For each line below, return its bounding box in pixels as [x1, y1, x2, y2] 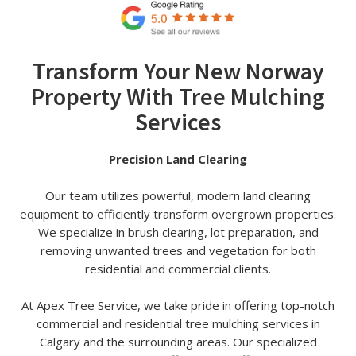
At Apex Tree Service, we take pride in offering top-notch [21, 296, 335, 313]
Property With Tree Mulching [31, 80, 325, 111]
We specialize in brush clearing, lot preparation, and [37, 223, 319, 240]
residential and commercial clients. [85, 260, 271, 277]
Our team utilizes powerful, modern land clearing [45, 187, 311, 203]
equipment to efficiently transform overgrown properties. [20, 205, 336, 222]
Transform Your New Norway [32, 55, 324, 86]
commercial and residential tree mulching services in [36, 315, 320, 331]
